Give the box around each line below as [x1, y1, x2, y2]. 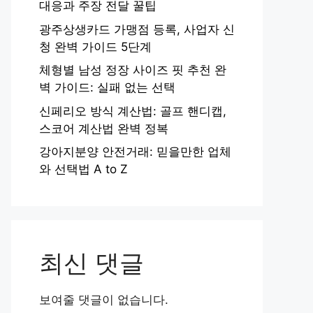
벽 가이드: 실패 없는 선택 [39, 80, 175, 94]
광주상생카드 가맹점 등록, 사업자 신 [39, 22, 235, 36]
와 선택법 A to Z [39, 162, 128, 176]
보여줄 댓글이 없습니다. [39, 293, 168, 307]
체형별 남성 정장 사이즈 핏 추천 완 [39, 63, 226, 77]
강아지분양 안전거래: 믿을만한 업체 [39, 145, 231, 159]
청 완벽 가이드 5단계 [39, 39, 152, 54]
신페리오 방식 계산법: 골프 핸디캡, [39, 103, 226, 118]
